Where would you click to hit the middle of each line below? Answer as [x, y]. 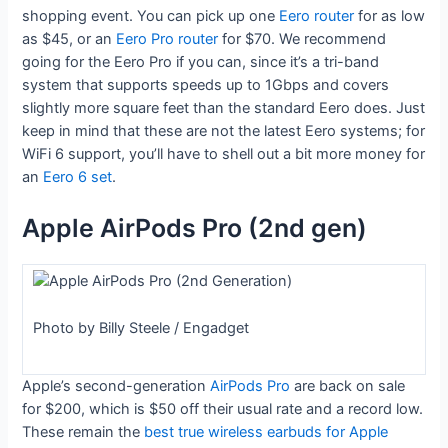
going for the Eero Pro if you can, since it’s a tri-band [201, 62]
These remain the [81, 431]
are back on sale [348, 385]
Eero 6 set [78, 177]
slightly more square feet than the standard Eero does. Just [224, 108]
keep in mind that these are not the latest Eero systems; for [224, 131]
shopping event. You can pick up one [151, 16]
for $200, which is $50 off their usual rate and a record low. [223, 408]
